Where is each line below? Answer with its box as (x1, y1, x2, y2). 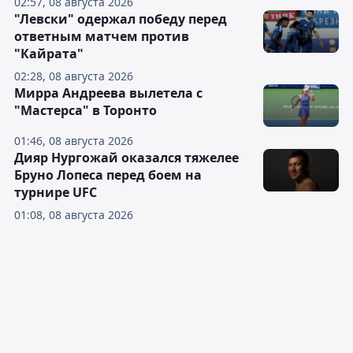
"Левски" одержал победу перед (14, 10, 227, 28)
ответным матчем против (14, 28, 189, 46)
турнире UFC (14, 184, 97, 202)
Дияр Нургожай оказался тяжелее (14, 149, 239, 167)
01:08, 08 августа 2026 (14, 207, 133, 223)
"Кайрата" (14, 45, 84, 63)
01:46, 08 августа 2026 (14, 133, 133, 149)
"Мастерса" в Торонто (14, 102, 157, 120)
